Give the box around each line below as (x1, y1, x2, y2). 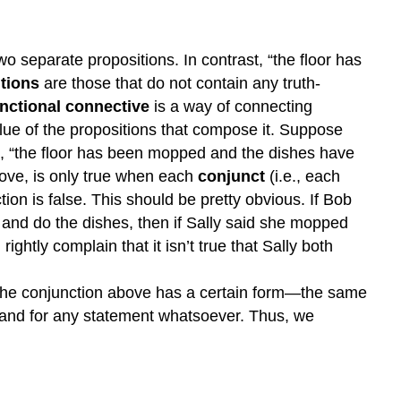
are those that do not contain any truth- (39, 73, 320, 92)
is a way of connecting (149, 97, 312, 115)
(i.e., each (269, 166, 340, 185)
